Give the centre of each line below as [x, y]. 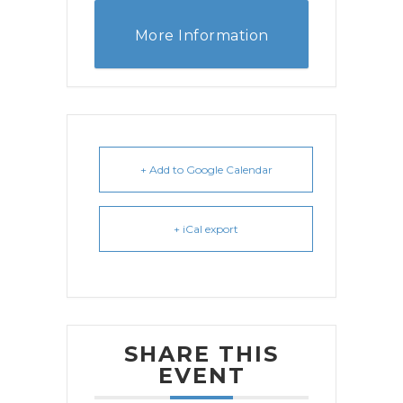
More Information [201, 35]
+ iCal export [206, 228]
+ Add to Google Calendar [206, 169]
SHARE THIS [201, 354]
